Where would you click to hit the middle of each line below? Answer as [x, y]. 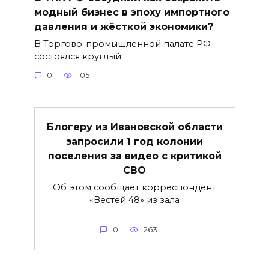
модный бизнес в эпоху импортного [131, 12]
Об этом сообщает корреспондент [134, 188]
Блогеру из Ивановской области [134, 127]
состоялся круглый [77, 56]
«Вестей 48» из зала [134, 200]
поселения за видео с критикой [134, 156]
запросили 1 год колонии [134, 142]
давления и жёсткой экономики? [123, 26]
